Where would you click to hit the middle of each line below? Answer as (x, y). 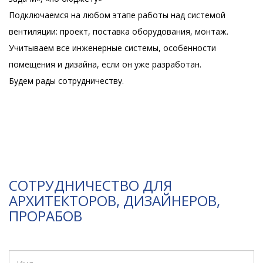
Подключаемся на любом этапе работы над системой (117, 15)
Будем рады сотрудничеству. (66, 81)
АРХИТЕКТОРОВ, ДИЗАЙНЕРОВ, (114, 200)
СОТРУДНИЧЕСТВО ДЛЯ (90, 185)
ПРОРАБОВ (45, 216)
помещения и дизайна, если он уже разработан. (105, 64)
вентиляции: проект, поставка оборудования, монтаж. (119, 31)
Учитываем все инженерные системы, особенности (112, 48)
